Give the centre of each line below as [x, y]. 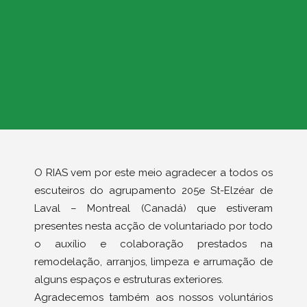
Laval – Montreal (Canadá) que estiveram [153, 208]
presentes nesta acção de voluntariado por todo [153, 226]
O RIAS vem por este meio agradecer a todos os [153, 172]
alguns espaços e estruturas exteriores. [129, 279]
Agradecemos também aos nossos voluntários [153, 297]
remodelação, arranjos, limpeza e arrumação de [153, 261]
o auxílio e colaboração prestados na [153, 244]
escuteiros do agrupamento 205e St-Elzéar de [153, 190]
